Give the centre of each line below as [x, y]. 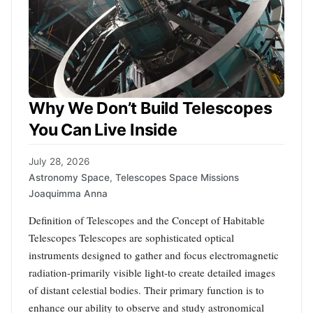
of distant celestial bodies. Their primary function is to [146, 290]
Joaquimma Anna [68, 193]
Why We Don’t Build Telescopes [151, 108]
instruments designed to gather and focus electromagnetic [154, 255]
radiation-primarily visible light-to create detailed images [152, 272]
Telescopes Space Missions [177, 177]
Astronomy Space [69, 177]
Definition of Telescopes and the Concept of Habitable [147, 220]
